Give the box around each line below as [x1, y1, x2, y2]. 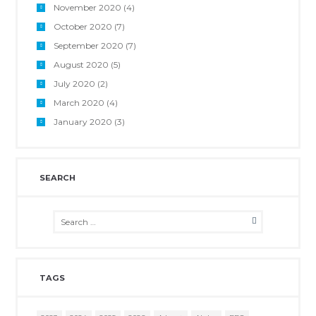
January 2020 [53, 116, 112, 128]
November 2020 [53, 2, 121, 13]
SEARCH [39, 172, 75, 183]
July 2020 [53, 78, 95, 90]
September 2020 [53, 40, 123, 51]
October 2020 [53, 21, 112, 32]
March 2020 [53, 97, 104, 109]
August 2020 [53, 59, 109, 71]
